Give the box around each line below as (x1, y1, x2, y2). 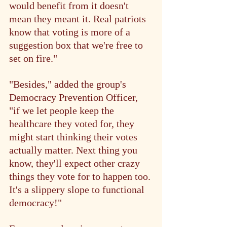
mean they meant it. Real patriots (9, 13, 148, 24)
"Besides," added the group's (9, 78, 129, 90)
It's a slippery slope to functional (9, 183, 147, 195)
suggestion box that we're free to (9, 39, 145, 51)
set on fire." (9, 52, 57, 64)
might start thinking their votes (9, 131, 140, 142)
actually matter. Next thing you (9, 144, 140, 156)
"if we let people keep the (9, 104, 117, 116)
